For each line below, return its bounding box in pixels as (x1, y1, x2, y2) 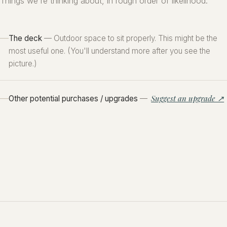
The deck (9, 33, 42, 44)
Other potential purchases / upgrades (9, 93, 138, 103)
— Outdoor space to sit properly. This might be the (42, 33, 217, 44)
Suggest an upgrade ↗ (151, 93, 224, 103)
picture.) (9, 59, 37, 69)
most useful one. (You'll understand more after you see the (9, 46, 210, 56)
